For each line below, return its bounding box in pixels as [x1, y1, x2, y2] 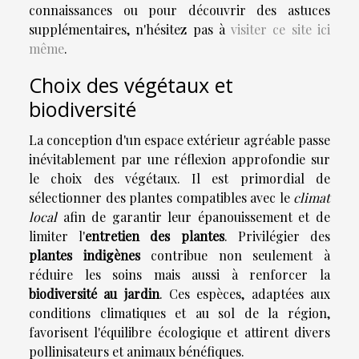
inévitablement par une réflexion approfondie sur [29, 151, 330, 168]
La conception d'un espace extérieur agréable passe [29, 131, 330, 149]
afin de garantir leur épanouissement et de [57, 208, 330, 226]
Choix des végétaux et [29, 71, 233, 99]
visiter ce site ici [231, 20, 331, 38]
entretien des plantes [85, 228, 224, 245]
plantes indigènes [29, 247, 140, 264]
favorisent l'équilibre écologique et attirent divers [29, 324, 330, 341]
